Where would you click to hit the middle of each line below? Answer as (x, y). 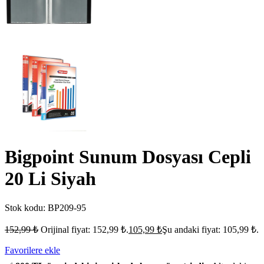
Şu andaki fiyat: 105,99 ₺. (210, 229)
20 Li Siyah (50, 179)
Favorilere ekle (32, 250)
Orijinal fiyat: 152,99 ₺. (85, 229)
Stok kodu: (26, 207)
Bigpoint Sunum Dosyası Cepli (128, 157)
